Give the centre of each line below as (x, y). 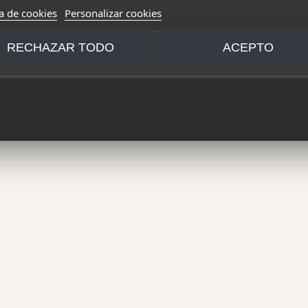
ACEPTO (248, 47)
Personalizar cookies (113, 13)
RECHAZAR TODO (60, 47)
